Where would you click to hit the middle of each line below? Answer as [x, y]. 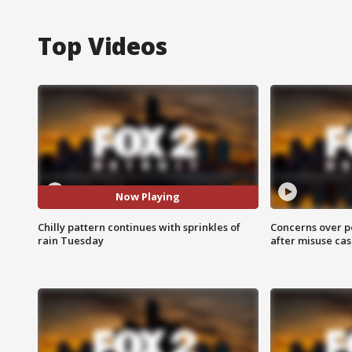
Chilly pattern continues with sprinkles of [139, 227]
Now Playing [148, 197]
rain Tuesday [71, 240]
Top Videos [103, 46]
